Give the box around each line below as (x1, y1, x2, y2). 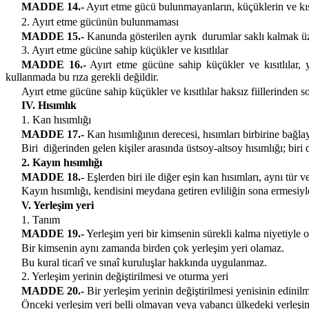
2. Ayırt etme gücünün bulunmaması (21, 16, 179, 28)
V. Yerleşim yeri (21, 199, 94, 211)
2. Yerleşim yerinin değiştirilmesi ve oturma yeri (21, 270, 228, 283)
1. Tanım (21, 213, 60, 226)
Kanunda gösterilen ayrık (83, 30, 197, 42)
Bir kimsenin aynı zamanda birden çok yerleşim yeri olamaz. (21, 241, 284, 254)
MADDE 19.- (21, 228, 84, 240)
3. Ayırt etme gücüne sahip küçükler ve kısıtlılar (21, 44, 228, 57)
